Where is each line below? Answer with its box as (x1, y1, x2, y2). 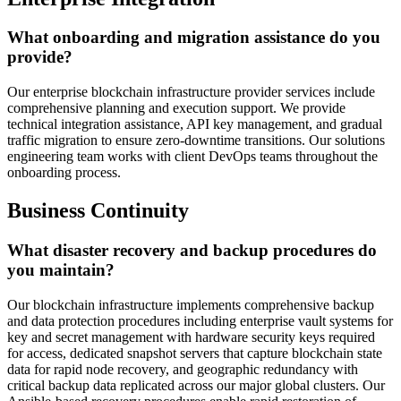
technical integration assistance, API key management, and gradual (7, 116, 382, 132)
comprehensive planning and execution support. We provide (7, 100, 346, 116)
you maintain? (7, 260, 115, 279)
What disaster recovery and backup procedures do (7, 240, 377, 260)
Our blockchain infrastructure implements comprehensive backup (7, 296, 374, 312)
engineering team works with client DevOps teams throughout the (7, 149, 378, 165)
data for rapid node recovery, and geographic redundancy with (7, 361, 358, 377)
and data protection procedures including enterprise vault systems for (7, 312, 393, 328)
